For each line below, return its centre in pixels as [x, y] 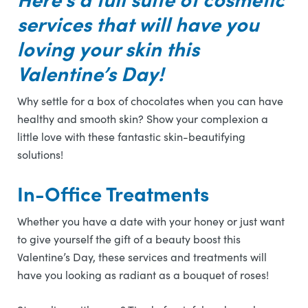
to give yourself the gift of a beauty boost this [129, 239]
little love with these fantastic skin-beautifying [131, 136]
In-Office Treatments [113, 193]
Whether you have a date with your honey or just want [151, 221]
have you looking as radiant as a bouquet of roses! [144, 275]
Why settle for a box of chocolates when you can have [150, 101]
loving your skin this [108, 48]
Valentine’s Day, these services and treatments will [142, 257]
